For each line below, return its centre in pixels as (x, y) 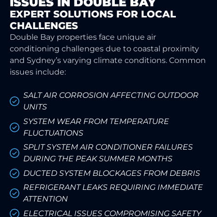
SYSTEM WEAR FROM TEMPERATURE (96, 121)
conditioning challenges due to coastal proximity (104, 48)
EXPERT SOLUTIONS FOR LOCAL (93, 14)
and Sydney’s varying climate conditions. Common (108, 60)
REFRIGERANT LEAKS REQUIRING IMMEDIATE (113, 187)
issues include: (38, 72)
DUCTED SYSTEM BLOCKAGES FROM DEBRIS (112, 173)
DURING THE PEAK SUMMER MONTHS (98, 159)
